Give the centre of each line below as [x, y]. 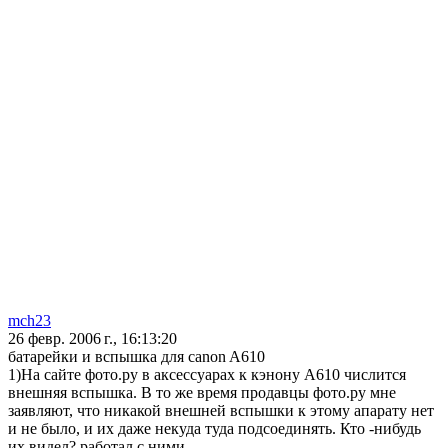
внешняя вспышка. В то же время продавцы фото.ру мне [202, 393]
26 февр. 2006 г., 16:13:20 [92, 339]
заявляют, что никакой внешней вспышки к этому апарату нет [221, 411]
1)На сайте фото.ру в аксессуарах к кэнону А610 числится [207, 375]
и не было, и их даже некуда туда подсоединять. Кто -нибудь [214, 429]
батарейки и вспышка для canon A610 [136, 357]
